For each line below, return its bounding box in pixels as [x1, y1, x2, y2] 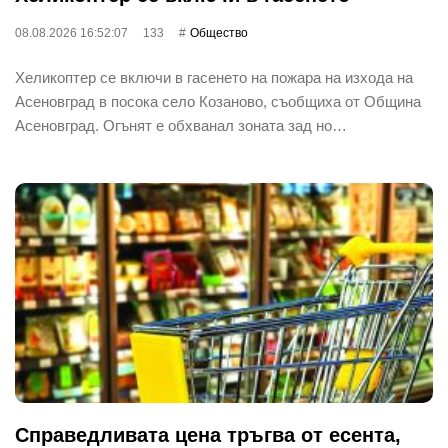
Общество [190, 25, 248, 40]
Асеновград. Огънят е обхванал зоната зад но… [15, 116, 347, 134]
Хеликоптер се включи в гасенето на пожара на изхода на [15, 68, 413, 86]
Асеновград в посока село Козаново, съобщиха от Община [15, 92, 421, 110]
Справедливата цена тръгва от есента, [15, 423, 401, 446]
